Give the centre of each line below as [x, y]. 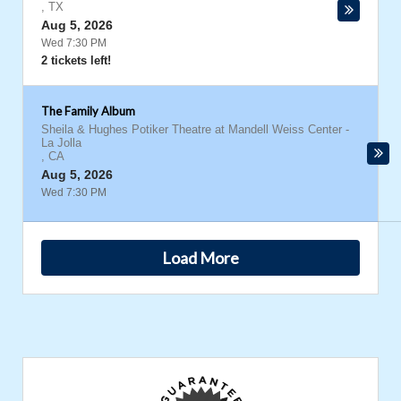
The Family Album [88, 111]
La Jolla [61, 143]
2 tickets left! [76, 60]
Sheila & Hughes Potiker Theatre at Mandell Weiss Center [192, 129]
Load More [200, 257]
